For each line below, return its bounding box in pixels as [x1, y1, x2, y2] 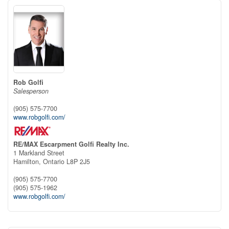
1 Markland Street [13, 148, 64, 157]
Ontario [43, 156, 64, 166]
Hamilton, [13, 156, 43, 166]
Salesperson [13, 86, 49, 96]
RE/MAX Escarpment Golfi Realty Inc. [13, 139, 129, 149]
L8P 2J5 [66, 156, 90, 166]
